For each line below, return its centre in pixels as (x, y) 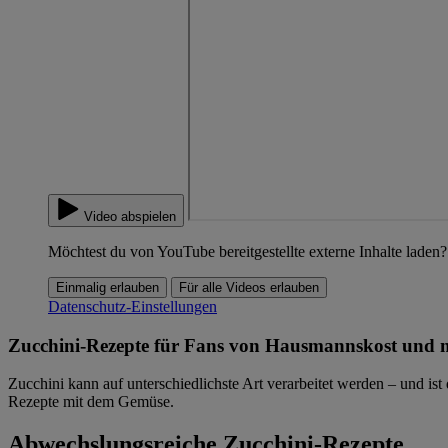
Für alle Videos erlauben (249, 287)
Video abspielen (130, 216)
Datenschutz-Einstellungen (132, 306)
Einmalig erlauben (107, 287)
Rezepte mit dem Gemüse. (91, 402)
